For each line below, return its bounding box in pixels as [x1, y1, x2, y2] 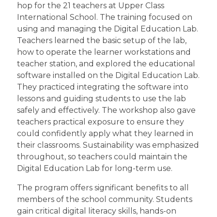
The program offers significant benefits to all [17, 183, 189, 193]
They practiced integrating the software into [17, 82, 188, 92]
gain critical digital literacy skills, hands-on [17, 206, 176, 216]
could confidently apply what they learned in [17, 129, 193, 139]
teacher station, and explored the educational [17, 59, 195, 69]
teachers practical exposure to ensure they [17, 117, 184, 127]
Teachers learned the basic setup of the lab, [17, 36, 186, 46]
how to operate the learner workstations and [17, 47, 191, 57]
